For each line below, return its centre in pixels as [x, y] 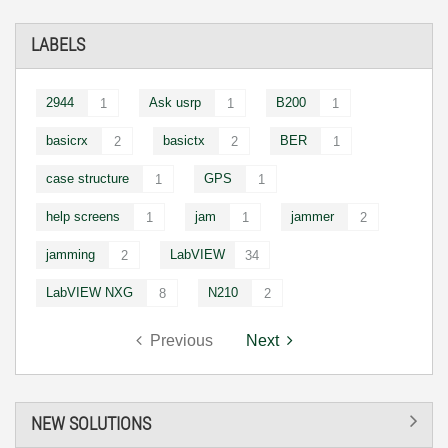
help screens [83, 216]
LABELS [58, 44]
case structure [87, 178]
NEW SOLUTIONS [91, 423]
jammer [312, 216]
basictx [184, 140]
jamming [70, 254]
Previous [181, 340]
